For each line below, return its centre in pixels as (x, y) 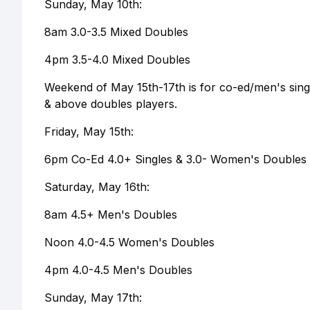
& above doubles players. (111, 104)
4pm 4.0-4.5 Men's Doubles (118, 270)
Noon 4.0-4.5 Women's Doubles (129, 242)
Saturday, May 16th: (97, 187)
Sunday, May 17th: (93, 298)
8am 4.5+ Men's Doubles (111, 215)
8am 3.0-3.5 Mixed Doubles (116, 32)
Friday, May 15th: (89, 131)
